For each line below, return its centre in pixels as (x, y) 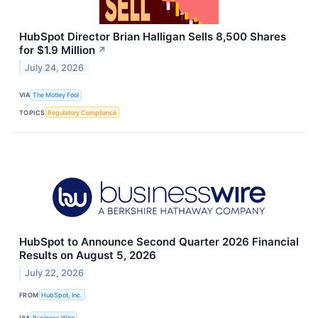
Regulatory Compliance (82, 112)
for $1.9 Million (57, 50)
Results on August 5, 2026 (88, 256)
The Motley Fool (56, 95)
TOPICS (32, 112)
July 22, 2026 (55, 273)
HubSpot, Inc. (62, 295)
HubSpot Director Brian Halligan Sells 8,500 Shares (153, 36)
